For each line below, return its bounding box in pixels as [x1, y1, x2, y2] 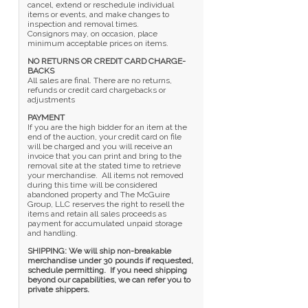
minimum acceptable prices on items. [27, 38, 168, 48]
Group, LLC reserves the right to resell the [27, 199, 184, 209]
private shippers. [27, 285, 89, 294]
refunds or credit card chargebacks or [27, 85, 166, 95]
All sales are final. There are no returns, [27, 76, 172, 85]
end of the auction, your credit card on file [27, 132, 181, 142]
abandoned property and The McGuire [27, 190, 170, 199]
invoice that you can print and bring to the [27, 151, 181, 161]
